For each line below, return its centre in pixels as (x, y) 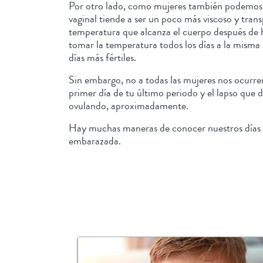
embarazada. (96, 141)
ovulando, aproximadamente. (132, 105)
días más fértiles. (105, 57)
